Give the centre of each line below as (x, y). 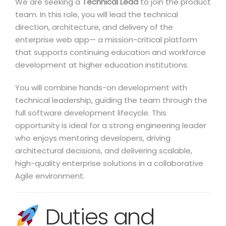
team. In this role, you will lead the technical (97, 14)
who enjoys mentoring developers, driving (93, 138)
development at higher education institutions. (102, 65)
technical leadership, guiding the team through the (111, 100)
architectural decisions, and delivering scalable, (104, 151)
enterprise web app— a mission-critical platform (106, 40)
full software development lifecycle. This (91, 113)
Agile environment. (50, 176)
